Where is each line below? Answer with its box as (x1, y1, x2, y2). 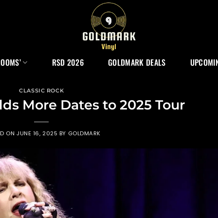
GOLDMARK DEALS (108, 56, 166, 68)
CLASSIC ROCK (19, 87, 64, 94)
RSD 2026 (52, 56, 84, 68)
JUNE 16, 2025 (17, 129, 58, 137)
